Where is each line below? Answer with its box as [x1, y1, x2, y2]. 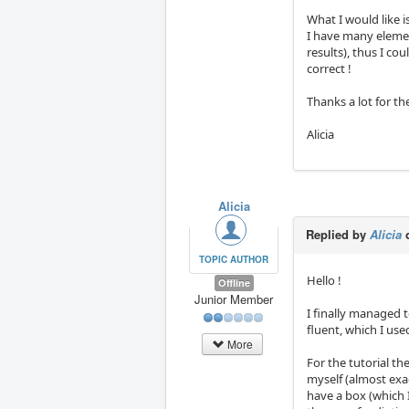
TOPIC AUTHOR [199, 253, 269, 267]
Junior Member [194, 290, 274, 309]
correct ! [307, 60, 352, 78]
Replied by [306, 225, 371, 244]
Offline [217, 276, 250, 290]
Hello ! [307, 272, 342, 289]
